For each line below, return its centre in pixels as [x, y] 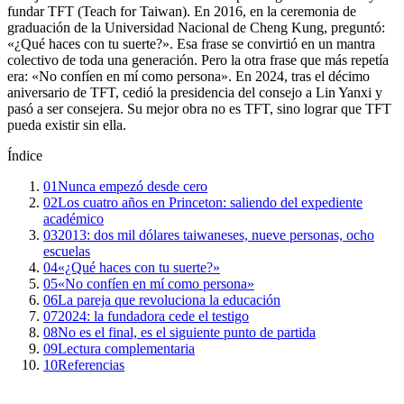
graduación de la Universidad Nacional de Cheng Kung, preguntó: [196, 28]
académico [73, 219]
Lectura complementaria [126, 349]
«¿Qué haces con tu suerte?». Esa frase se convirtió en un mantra [191, 44]
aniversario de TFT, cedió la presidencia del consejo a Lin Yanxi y [195, 93]
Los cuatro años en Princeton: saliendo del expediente [210, 203]
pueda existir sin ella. [67, 125]
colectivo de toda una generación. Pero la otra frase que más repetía [198, 60]
